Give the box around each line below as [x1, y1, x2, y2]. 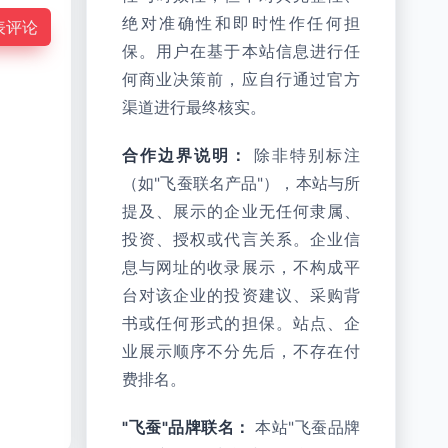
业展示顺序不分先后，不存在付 [122, 342, 360, 361]
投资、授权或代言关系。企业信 [122, 230, 360, 249]
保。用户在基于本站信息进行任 [122, 42, 360, 61]
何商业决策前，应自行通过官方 [122, 70, 360, 89]
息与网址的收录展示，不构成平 [122, 258, 360, 277]
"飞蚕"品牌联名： [122, 418, 251, 437]
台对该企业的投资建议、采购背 [122, 286, 360, 305]
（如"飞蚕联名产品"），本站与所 [122, 174, 360, 193]
